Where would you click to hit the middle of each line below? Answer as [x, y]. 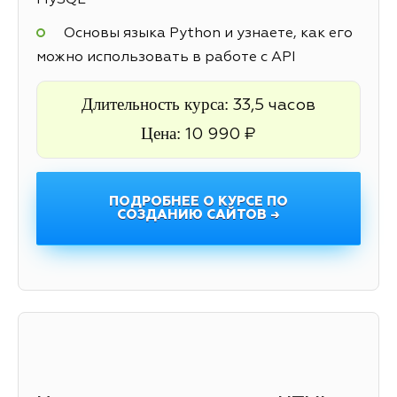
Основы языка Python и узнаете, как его [208, 34]
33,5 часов [274, 105]
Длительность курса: [157, 104]
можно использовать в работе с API [166, 58]
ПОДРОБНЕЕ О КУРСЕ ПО [198, 201]
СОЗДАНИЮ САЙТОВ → [198, 214]
